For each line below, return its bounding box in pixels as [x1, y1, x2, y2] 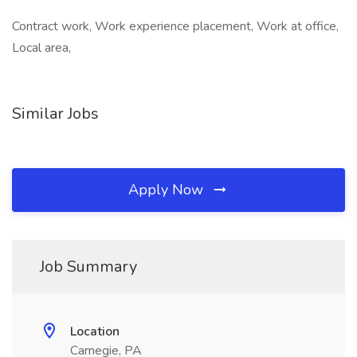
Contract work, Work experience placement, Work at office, [12, 18, 339, 35]
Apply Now [128, 180, 207, 199]
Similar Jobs [12, 103, 99, 124]
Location [70, 323, 120, 340]
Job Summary [40, 256, 137, 277]
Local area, [12, 39, 71, 57]
